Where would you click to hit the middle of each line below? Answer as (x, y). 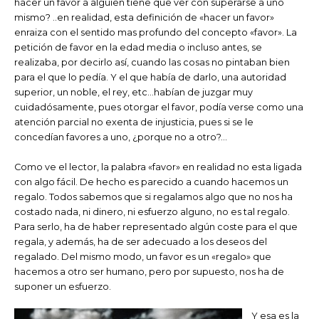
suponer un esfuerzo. (63, 286)
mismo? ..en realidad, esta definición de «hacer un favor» (144, 18)
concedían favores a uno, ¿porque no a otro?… (121, 137)
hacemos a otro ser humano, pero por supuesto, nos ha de (149, 271)
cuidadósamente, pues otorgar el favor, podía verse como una (159, 108)
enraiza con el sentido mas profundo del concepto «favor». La (156, 33)
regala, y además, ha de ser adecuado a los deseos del (141, 241)
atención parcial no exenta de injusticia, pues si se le (134, 122)
